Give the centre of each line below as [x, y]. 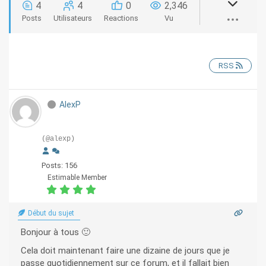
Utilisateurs [73, 18]
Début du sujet [50, 213]
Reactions [121, 18]
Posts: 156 [59, 166]
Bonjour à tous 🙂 [56, 232]
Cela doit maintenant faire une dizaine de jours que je [125, 251]
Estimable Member [77, 178]
